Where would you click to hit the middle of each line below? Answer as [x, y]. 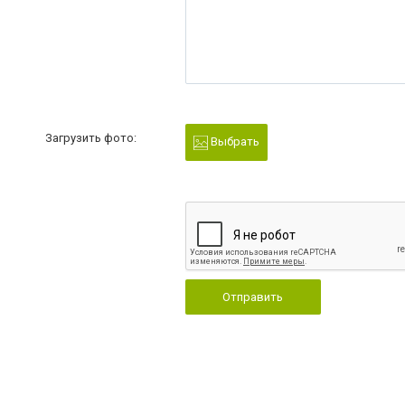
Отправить [253, 297]
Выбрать [233, 141]
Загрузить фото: [91, 138]
